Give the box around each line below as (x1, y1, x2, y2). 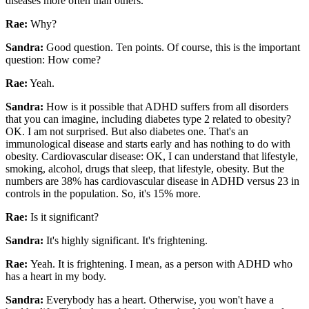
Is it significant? (30, 210, 99, 223)
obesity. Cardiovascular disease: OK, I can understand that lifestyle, (6, 150, 298, 162)
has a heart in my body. (6, 270, 106, 282)
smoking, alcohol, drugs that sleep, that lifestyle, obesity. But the (6, 162, 284, 175)
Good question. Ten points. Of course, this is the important (46, 41, 300, 53)
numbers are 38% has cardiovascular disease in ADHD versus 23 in (6, 175, 299, 187)
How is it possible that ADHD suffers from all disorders (46, 100, 288, 112)
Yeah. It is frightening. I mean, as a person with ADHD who (30, 257, 292, 270)
